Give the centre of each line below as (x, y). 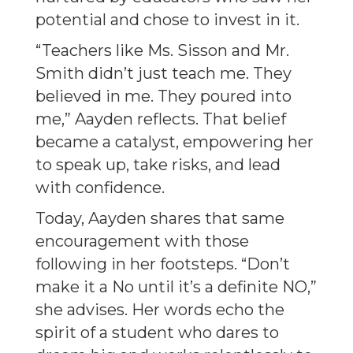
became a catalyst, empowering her (175, 142)
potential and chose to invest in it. (167, 20)
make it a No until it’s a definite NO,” (176, 287)
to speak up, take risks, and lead (158, 165)
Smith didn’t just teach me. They (163, 73)
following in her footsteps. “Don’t (163, 264)
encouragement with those (142, 241)
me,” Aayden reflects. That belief (161, 119)
